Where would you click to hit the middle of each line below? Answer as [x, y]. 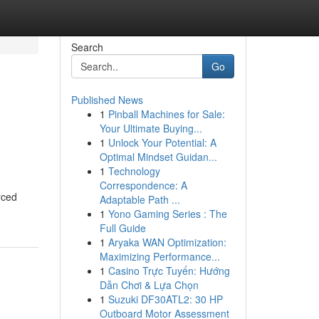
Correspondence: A [143, 185]
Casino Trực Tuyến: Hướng [169, 271]
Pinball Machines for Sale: [166, 114]
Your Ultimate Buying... [151, 128]
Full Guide [122, 228]
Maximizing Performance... [159, 256]
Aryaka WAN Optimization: [167, 242]
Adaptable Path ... [140, 199]
